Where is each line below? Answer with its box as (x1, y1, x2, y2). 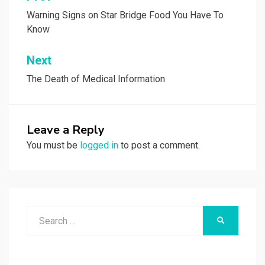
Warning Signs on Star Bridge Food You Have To (27, 9, 224, 21)
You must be (27, 140, 80, 151)
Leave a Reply (27, 122, 105, 138)
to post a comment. (118, 140, 200, 151)
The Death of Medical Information (27, 73, 165, 85)
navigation (26, 9, 98, 30)
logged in (80, 140, 118, 151)
